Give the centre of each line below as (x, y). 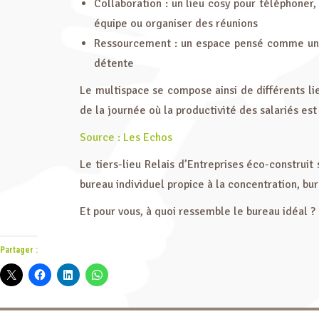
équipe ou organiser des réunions (176, 23)
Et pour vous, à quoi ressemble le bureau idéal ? (198, 211)
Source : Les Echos (126, 137)
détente (114, 63)
